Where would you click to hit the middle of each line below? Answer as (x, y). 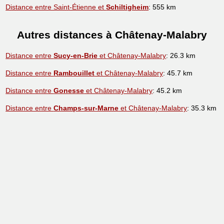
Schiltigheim (127, 7)
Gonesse (69, 91)
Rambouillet (74, 73)
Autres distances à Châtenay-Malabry (112, 35)
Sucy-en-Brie (76, 56)
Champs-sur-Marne (86, 108)
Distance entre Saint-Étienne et (56, 7)
